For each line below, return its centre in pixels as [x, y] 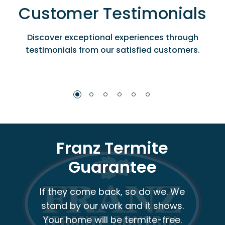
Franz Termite [113, 148]
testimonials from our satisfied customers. [113, 50]
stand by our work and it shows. [112, 206]
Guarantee [112, 167]
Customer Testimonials [113, 14]
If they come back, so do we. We [113, 192]
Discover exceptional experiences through [113, 38]
